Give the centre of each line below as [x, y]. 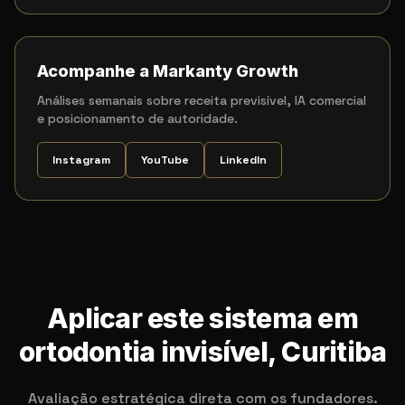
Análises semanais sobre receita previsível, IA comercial [202, 100]
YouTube [165, 160]
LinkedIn [243, 160]
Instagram [81, 160]
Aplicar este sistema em [202, 318]
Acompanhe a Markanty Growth [168, 71]
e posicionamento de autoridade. [137, 118]
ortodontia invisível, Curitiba [202, 352]
